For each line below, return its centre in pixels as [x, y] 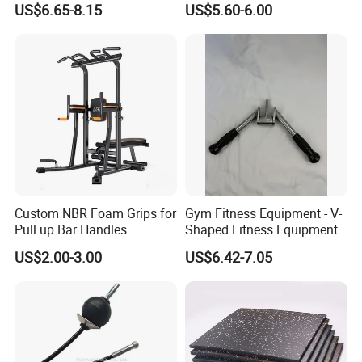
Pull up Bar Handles [71, 230]
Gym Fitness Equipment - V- [263, 214]
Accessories [219, 246]
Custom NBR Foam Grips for [96, 214]
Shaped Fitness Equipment [261, 230]
